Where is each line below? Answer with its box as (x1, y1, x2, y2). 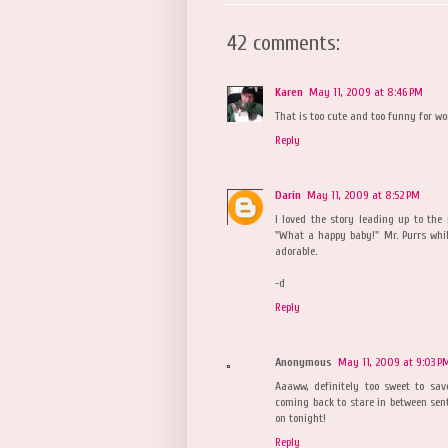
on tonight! (275, 410, 326, 425)
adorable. (275, 243, 317, 258)
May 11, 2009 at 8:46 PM (309, 84, 423, 99)
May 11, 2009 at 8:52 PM (307, 187, 420, 202)
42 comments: (227, 29, 340, 56)
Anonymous (275, 354, 332, 369)
